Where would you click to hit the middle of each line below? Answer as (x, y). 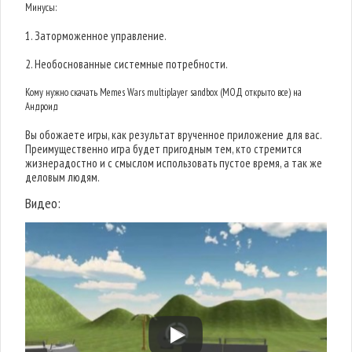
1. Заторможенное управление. (96, 36)
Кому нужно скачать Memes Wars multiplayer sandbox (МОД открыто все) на (164, 92)
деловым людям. (63, 177)
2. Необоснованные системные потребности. (127, 64)
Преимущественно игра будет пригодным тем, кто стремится (164, 149)
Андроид (42, 106)
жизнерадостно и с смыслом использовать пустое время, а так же (174, 163)
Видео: (43, 203)
